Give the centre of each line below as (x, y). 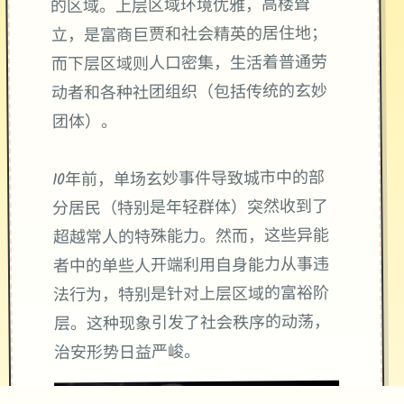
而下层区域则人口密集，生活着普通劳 (189, 65)
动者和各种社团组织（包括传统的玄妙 (190, 94)
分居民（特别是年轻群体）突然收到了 (191, 209)
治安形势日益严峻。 (127, 354)
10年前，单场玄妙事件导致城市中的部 (188, 180)
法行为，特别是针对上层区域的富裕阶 (192, 296)
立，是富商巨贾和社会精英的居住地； (189, 36)
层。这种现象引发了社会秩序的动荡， (192, 325)
